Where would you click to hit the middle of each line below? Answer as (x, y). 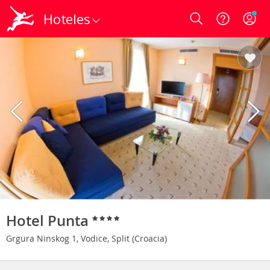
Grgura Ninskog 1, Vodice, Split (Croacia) (88, 238)
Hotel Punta (49, 220)
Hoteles (67, 19)
